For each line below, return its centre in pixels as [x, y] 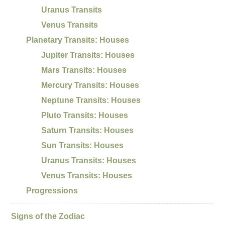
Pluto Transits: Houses [85, 115]
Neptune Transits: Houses [91, 100]
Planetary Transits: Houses [78, 40]
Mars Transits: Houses [84, 70]
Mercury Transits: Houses [90, 85]
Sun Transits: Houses [83, 145]
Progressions [52, 190]
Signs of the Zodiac [48, 216]
